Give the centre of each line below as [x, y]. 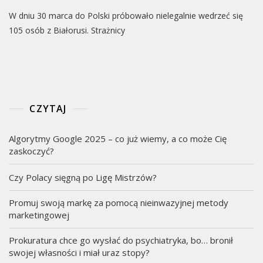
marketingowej [39, 215]
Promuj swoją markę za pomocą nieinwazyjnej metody [119, 203]
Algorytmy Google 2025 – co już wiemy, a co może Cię [118, 139]
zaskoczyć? [31, 151]
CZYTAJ [48, 109]
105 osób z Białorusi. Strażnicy [67, 30]
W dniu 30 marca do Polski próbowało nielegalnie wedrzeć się [126, 16]
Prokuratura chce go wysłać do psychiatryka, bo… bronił [121, 240]
